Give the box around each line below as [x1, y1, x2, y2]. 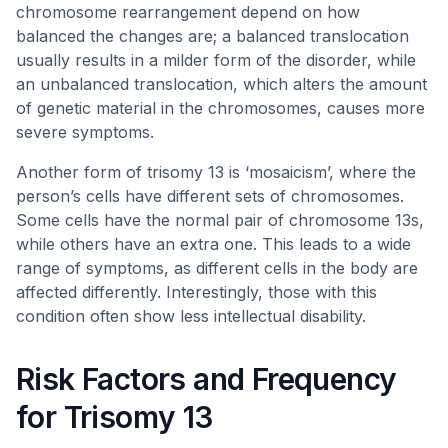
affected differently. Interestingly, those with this [16, 282, 377, 302]
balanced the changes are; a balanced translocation [16, 26, 409, 46]
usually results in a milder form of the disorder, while [16, 50, 416, 70]
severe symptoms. [16, 122, 154, 142]
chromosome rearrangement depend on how [16, 2, 360, 22]
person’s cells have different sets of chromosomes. [16, 186, 404, 206]
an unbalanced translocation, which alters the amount [16, 74, 427, 94]
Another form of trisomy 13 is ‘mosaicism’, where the [16, 162, 416, 182]
